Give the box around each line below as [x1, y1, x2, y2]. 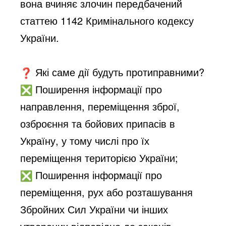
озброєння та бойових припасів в [20, 116, 176, 131]
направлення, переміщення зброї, [20, 98, 180, 114]
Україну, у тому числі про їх [20, 133, 150, 148]
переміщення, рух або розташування [20, 184, 193, 199]
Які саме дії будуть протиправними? [32, 64, 205, 79]
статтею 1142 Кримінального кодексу [20, 13, 194, 28]
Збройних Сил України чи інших [20, 201, 168, 216]
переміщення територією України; [20, 150, 179, 165]
